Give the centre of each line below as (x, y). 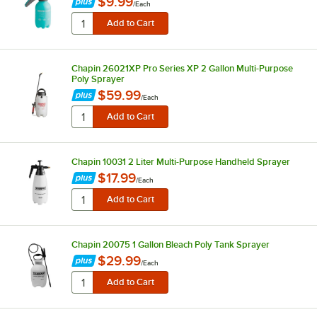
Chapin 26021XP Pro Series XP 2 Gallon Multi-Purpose (182, 68)
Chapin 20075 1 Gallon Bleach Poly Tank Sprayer (170, 244)
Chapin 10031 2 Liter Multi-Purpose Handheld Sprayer (180, 161)
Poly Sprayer (98, 79)
